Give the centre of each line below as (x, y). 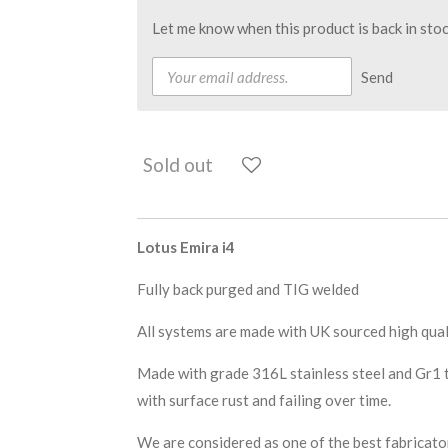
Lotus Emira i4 (186, 247)
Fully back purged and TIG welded (248, 289)
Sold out (178, 164)
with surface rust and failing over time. (265, 400)
